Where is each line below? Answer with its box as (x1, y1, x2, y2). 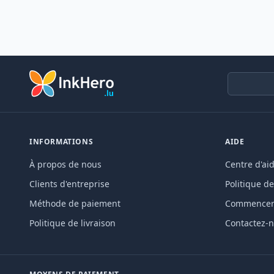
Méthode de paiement (29, 197, 120, 209)
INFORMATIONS (29, 136, 94, 147)
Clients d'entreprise (29, 177, 109, 190)
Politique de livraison (29, 217, 116, 229)
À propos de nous (29, 158, 102, 170)
